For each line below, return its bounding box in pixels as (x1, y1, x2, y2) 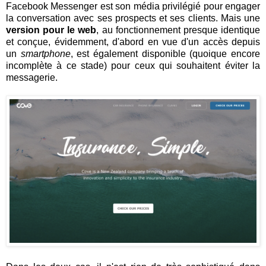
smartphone (20, 48, 71, 59)
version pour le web (6, 24, 97, 35)
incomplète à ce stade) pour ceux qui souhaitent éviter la (6, 60, 260, 71)
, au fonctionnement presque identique (96, 24, 261, 35)
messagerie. (6, 72, 58, 83)
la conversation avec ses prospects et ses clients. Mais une (6, 12, 260, 23)
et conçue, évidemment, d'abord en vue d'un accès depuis (6, 36, 260, 47)
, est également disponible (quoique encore (70, 48, 261, 59)
